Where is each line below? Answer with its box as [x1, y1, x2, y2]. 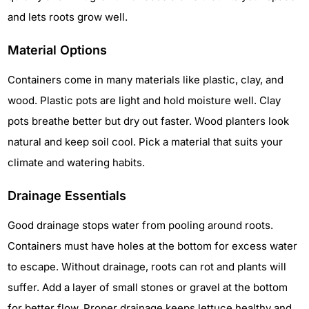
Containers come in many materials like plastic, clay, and [8, 73, 283, 87]
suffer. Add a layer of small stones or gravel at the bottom [8, 281, 288, 295]
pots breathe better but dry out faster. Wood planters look [8, 114, 289, 128]
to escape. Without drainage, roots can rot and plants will [8, 260, 286, 274]
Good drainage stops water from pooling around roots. [8, 219, 273, 232]
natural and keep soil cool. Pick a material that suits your [8, 135, 283, 149]
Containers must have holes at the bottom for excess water [8, 239, 297, 253]
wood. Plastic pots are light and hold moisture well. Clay [8, 94, 281, 108]
